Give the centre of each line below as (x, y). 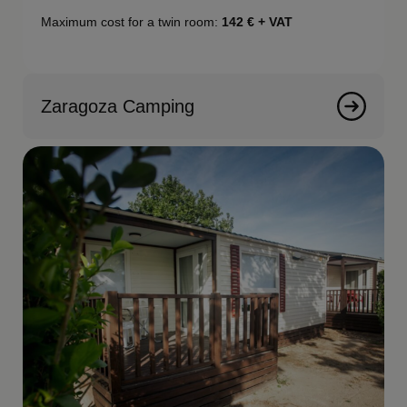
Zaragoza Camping (118, 107)
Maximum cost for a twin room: (132, 22)
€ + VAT (270, 22)
